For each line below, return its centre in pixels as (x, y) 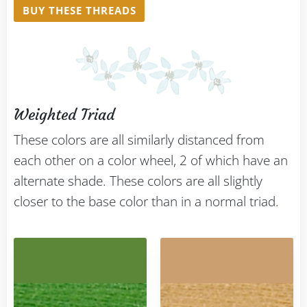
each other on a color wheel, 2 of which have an (151, 161)
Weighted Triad (64, 115)
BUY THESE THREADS (79, 11)
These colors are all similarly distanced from (139, 140)
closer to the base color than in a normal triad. (146, 202)
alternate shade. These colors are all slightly (138, 181)
